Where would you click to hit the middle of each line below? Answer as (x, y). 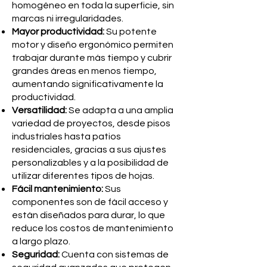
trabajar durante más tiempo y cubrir (92, 58)
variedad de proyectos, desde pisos (91, 123)
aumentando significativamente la (88, 84)
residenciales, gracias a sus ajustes (89, 150)
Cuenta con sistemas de (114, 254)
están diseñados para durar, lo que (89, 215)
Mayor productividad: (58, 32)
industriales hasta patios (66, 136)
